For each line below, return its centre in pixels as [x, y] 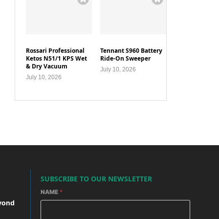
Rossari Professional [55, 50]
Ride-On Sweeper [126, 58]
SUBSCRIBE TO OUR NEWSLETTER [96, 178]
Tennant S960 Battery [131, 50]
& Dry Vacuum [47, 66]
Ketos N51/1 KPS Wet [56, 58]
